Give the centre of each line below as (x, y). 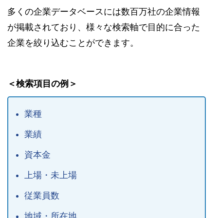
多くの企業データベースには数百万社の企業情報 (104, 11)
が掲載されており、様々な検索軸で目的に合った (104, 27)
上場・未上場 (50, 175)
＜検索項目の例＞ (42, 83)
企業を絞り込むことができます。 (73, 43)
